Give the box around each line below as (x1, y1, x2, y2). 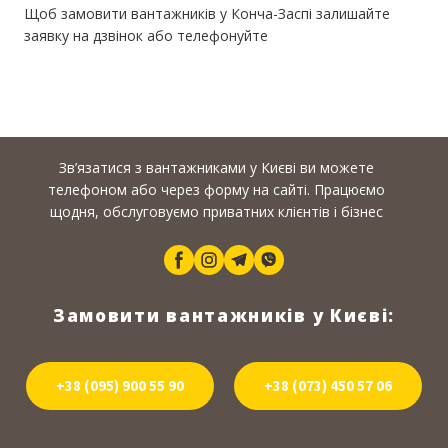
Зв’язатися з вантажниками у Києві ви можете (59, 158, 374, 178)
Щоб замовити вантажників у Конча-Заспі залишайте (24, 4, 390, 24)
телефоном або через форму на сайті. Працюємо (48, 180, 385, 200)
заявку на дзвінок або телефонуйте (24, 26, 268, 46)
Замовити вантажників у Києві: (52, 304, 396, 328)
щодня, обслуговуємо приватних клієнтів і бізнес (50, 202, 383, 222)
